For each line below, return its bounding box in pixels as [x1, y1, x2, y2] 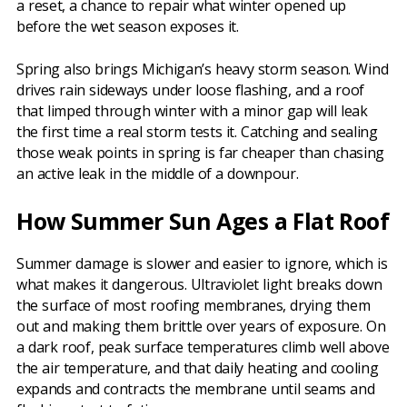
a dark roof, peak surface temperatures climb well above [16, 337, 390, 358]
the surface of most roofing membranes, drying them [16, 295, 371, 316]
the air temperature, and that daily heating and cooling [16, 358, 379, 379]
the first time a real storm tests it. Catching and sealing [16, 122, 378, 143]
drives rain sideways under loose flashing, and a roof [16, 80, 365, 101]
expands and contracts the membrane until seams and [16, 379, 375, 400]
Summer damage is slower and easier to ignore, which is [16, 253, 388, 274]
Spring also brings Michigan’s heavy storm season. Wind [16, 59, 389, 80]
